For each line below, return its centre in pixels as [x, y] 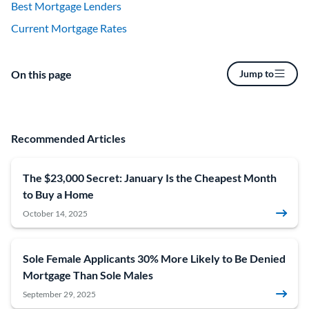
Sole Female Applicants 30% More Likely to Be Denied [154, 258]
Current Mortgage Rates [69, 28]
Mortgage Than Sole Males [88, 275]
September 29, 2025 [59, 294]
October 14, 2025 [55, 213]
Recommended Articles [68, 138]
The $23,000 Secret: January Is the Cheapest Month [150, 177]
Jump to [257, 74]
